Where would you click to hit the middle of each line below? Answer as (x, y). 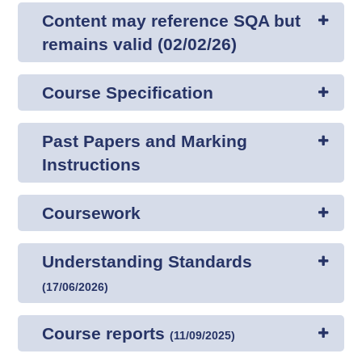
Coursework (92, 213)
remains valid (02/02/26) (140, 44)
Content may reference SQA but (172, 21)
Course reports (106, 333)
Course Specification (128, 93)
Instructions (92, 164)
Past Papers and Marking (145, 141)
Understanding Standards (147, 261)
